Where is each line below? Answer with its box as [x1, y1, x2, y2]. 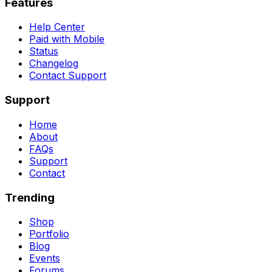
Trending [5, 190, 55, 205]
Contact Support [29, 69, 106, 82]
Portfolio [29, 228, 69, 240]
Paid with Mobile [29, 33, 104, 46]
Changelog [29, 57, 78, 70]
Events [29, 252, 60, 265]
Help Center [29, 21, 85, 33]
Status [29, 45, 58, 58]
